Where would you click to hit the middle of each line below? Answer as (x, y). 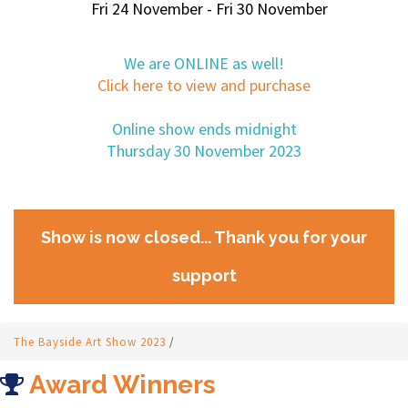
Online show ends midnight (204, 129)
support (204, 275)
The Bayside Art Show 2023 (92, 342)
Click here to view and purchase (204, 85)
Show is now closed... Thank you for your (204, 237)
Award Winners (120, 385)
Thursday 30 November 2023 (204, 151)
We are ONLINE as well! (204, 63)
